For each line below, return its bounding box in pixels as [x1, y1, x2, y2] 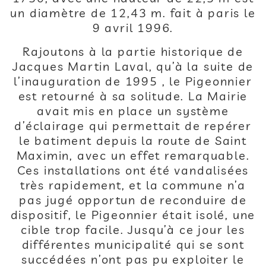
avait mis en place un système [37, 103, 229, 118]
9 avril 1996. [92, 20, 174, 35]
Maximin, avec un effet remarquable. [16, 148, 250, 163]
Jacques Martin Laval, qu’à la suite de [12, 59, 254, 74]
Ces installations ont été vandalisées [17, 163, 249, 178]
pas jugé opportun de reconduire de [19, 192, 247, 207]
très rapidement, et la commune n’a [20, 178, 246, 192]
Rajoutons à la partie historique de [23, 44, 243, 59]
